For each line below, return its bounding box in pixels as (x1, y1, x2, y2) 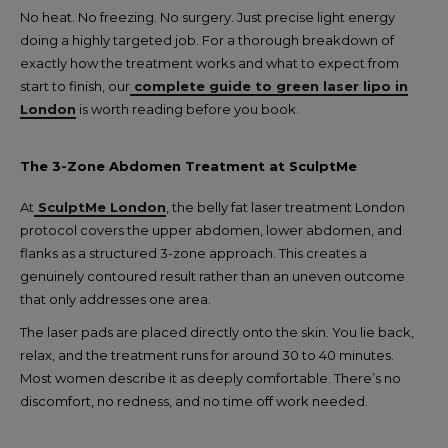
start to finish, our (20, 78, 130, 94)
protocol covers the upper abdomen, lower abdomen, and (20, 222, 402, 238)
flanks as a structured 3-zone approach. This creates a (20, 245, 367, 261)
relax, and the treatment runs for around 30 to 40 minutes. (20, 347, 394, 363)
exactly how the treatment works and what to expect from (20, 55, 399, 71)
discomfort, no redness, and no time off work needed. (20, 393, 368, 409)
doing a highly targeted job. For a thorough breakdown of (20, 32, 394, 48)
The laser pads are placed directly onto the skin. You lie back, (20, 324, 414, 340)
